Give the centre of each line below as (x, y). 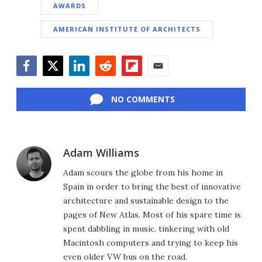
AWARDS (70, 6)
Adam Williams (101, 153)
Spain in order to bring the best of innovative (152, 187)
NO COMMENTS (143, 99)
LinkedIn (87, 82)
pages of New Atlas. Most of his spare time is (152, 215)
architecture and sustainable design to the (146, 201)
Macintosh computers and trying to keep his (151, 243)
